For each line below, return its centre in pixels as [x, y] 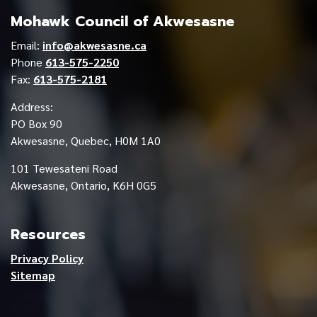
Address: [32, 106]
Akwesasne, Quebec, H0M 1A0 [86, 140]
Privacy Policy [47, 258]
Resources [48, 234]
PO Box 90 [36, 123]
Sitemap [33, 275]
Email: [27, 45]
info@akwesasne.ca [94, 45]
